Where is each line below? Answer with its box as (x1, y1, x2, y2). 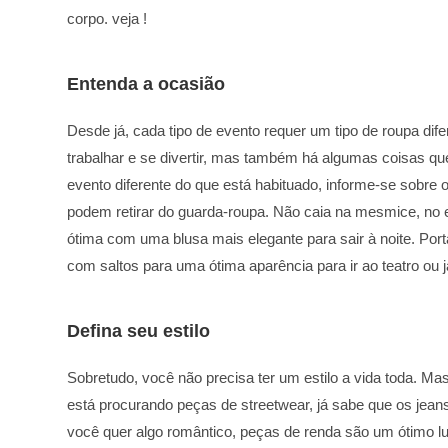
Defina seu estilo (67, 320, 211, 341)
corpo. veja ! (67, 9, 148, 27)
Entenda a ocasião (67, 73, 226, 94)
